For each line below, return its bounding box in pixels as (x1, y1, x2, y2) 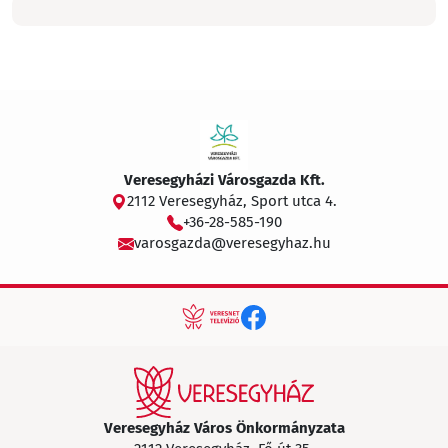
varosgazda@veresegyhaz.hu (133, 234, 331, 252)
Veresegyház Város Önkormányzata (103, 419, 345, 438)
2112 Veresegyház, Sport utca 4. (127, 192, 337, 210)
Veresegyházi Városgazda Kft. (123, 171, 325, 189)
